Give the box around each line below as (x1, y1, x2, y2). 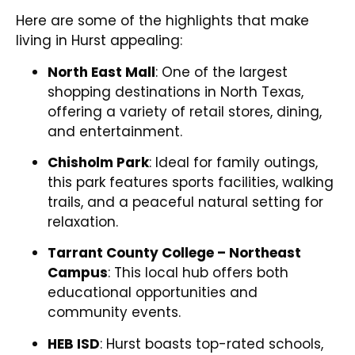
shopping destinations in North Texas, (48, 82, 303, 101)
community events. (48, 303, 181, 323)
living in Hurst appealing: (16, 31, 182, 51)
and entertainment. (48, 121, 182, 141)
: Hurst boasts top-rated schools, (100, 334, 323, 353)
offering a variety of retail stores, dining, (48, 101, 322, 121)
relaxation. (48, 212, 118, 231)
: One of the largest (155, 62, 288, 82)
